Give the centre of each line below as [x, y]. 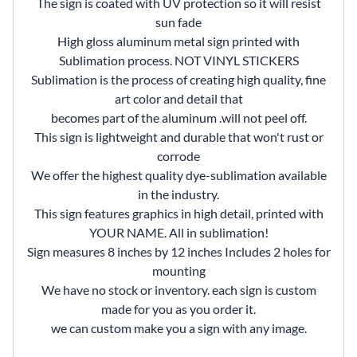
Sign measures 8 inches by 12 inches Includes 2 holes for [178, 252]
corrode [178, 156]
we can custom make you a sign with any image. [178, 328]
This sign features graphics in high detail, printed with [178, 214]
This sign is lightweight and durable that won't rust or [178, 137]
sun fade [178, 22]
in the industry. [178, 194]
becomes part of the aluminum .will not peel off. [178, 118]
